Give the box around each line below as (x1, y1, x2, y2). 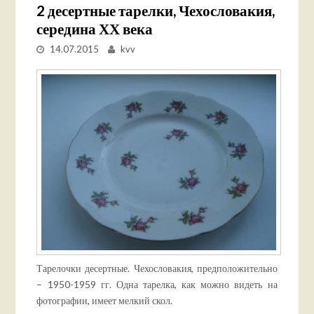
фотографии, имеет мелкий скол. (36, 294, 173, 306)
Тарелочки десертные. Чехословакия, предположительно (36, 262, 278, 274)
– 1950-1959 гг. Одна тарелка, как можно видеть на (36, 278, 278, 290)
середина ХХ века (36, 20, 153, 38)
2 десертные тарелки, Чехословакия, (36, 1, 275, 20)
